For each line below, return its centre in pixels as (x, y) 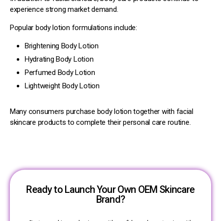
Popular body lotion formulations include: (74, 27)
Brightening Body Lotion (62, 46)
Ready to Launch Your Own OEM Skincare (110, 189)
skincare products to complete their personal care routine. (100, 122)
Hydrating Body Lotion (59, 59)
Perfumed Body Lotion (60, 72)
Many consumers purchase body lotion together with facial (102, 111)
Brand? (110, 199)
